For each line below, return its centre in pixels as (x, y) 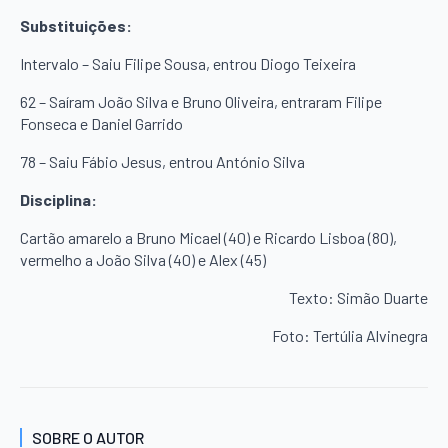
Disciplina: (58, 199)
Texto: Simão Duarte (358, 297)
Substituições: (76, 25)
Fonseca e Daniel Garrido (101, 123)
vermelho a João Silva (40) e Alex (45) (143, 259)
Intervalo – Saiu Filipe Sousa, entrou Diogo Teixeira (188, 63)
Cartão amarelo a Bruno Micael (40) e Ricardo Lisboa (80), (208, 237)
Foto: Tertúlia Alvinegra (350, 335)
